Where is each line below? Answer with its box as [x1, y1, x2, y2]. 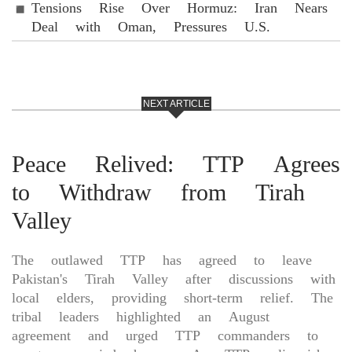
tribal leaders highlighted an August [12, 308, 269, 324]
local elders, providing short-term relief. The [12, 289, 333, 306]
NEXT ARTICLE [142, 98, 210, 109]
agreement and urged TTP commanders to [12, 327, 318, 343]
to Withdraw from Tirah [12, 178, 305, 206]
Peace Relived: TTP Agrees [12, 150, 340, 178]
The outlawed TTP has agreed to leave [12, 251, 312, 268]
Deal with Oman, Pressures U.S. [31, 18, 270, 35]
